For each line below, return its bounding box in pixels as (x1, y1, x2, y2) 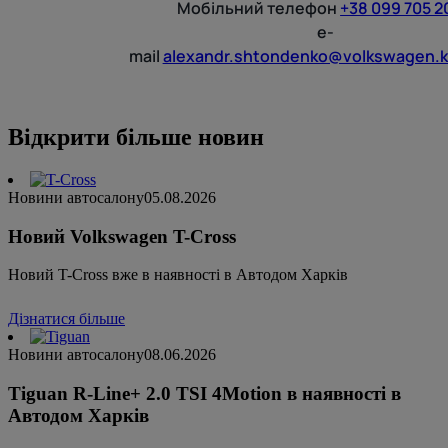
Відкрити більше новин (8, 123, 264, 150)
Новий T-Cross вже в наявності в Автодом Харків (8, 266, 348, 284)
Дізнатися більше (8, 310, 125, 328)
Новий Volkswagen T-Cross (8, 225, 236, 247)
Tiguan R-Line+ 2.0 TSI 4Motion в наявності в (8, 383, 401, 404)
